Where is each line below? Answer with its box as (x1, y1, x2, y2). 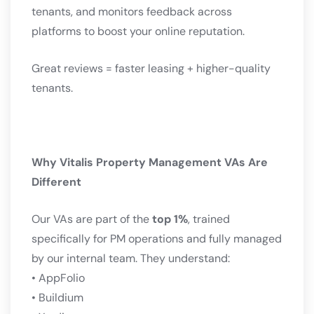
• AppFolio (32, 271, 85, 286)
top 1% (152, 212, 188, 227)
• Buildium (32, 290, 83, 306)
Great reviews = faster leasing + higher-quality (32, 61, 271, 76)
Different (32, 175, 81, 190)
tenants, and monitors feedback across (32, 4, 232, 20)
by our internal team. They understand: (32, 251, 230, 266)
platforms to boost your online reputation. (32, 24, 245, 39)
